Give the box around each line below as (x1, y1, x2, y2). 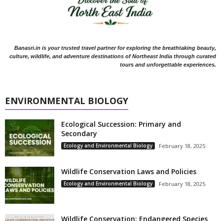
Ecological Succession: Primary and (61, 119, 181, 129)
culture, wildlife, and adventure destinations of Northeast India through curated (9, 53, 216, 60)
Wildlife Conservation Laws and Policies (61, 167, 196, 177)
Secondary (61, 129, 97, 139)
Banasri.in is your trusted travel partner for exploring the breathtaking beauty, (14, 45, 216, 51)
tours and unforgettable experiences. (120, 62, 216, 68)
